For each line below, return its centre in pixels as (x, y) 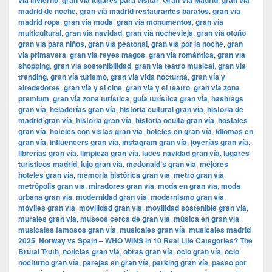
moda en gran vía (188, 186)
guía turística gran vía (170, 99)
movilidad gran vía (110, 208)
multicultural (40, 33)
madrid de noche (47, 11)
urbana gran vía (45, 197)
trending (32, 77)
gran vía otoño (221, 33)
